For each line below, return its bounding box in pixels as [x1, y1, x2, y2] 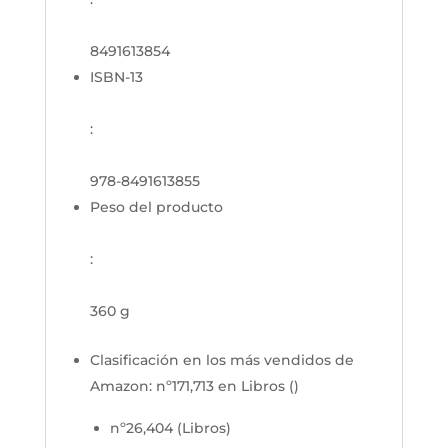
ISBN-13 [89, 68, 143, 86]
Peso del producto [89, 198, 223, 216]
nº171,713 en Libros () [155, 377, 299, 395]
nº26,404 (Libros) [109, 419, 231, 437]
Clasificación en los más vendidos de [89, 351, 354, 369]
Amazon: [89, 377, 156, 395]
